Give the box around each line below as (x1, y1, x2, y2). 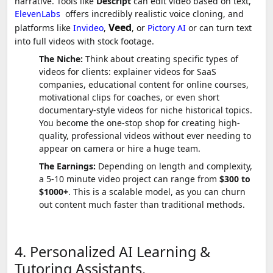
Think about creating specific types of (83, 52, 238, 65)
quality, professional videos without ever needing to (39, 129, 251, 141)
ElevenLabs (15, 7, 60, 19)
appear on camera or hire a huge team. (39, 142, 200, 154)
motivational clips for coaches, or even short (39, 91, 219, 103)
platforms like (15, 21, 73, 34)
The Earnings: (39, 160, 96, 172)
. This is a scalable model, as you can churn (68, 185, 246, 197)
